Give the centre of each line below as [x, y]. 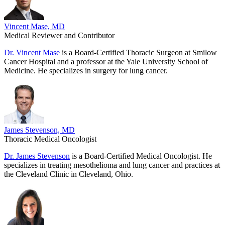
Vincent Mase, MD [34, 27]
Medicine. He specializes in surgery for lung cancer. [86, 71]
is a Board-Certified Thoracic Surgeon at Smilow [138, 53]
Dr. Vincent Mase [32, 53]
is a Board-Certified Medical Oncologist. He [141, 156]
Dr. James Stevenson [37, 156]
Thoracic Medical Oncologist [50, 139]
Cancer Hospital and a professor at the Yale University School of [106, 62]
